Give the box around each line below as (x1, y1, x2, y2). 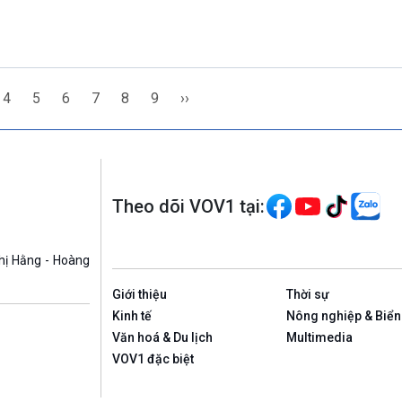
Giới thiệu (111, 286, 167, 301)
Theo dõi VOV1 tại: (111, 195, 265, 217)
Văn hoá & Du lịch (111, 329, 213, 345)
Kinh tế (111, 308, 152, 323)
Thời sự (286, 286, 330, 301)
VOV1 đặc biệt (111, 351, 194, 366)
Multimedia (286, 329, 354, 345)
